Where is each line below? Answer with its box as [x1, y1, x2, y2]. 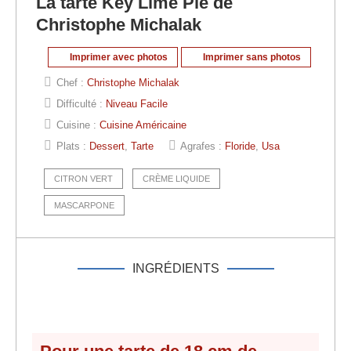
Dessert [89, 140, 125, 153]
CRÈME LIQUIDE [143, 174, 210, 184]
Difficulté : [56, 98, 106, 110]
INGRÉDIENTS [132, 262, 219, 276]
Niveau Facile [106, 98, 168, 110]
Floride [225, 140, 255, 153]
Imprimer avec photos [67, 52, 168, 63]
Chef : [56, 77, 87, 89]
